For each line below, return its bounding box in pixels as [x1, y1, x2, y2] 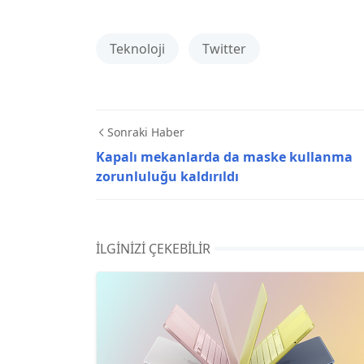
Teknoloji [110, 39, 165, 58]
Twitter [202, 39, 246, 58]
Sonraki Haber [107, 123, 184, 140]
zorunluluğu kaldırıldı [96, 167, 239, 185]
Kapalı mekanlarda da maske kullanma [96, 147, 353, 166]
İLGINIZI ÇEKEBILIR [96, 239, 210, 258]
